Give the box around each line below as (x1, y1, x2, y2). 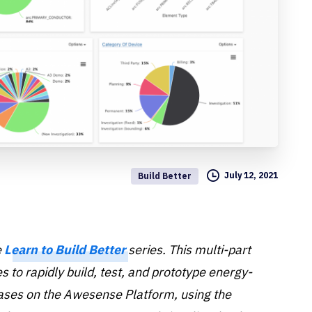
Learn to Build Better (4, 242, 125, 258)
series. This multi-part (125, 242, 251, 258)
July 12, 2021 (224, 169, 278, 180)
